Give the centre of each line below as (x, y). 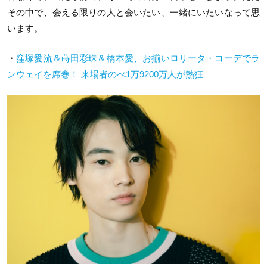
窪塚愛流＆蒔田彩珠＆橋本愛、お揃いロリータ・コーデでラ (138, 58)
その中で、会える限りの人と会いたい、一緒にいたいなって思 (133, 13)
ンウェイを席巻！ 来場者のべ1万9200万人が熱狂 (105, 74)
